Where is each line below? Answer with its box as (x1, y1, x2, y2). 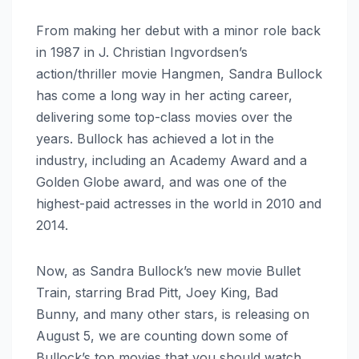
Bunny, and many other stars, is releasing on (36, 305, 309, 322)
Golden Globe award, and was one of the (36, 173, 287, 190)
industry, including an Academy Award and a (36, 151, 307, 168)
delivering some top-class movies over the (36, 108, 292, 125)
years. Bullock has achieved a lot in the (36, 130, 274, 147)
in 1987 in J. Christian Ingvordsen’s (36, 43, 248, 60)
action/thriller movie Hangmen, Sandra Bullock (36, 65, 322, 82)
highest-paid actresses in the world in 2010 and (36, 195, 321, 212)
